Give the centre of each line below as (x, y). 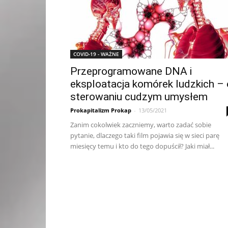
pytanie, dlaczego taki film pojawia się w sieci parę (145, 135)
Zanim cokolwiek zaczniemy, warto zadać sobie (141, 125)
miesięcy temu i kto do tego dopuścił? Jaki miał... (142, 146)
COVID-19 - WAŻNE (96, 54)
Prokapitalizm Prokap (101, 110)
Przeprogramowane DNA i (131, 71)
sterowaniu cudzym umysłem (139, 97)
